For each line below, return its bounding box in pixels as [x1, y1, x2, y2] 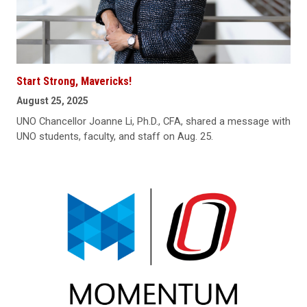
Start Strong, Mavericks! [16, 74, 132, 88]
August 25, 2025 [16, 95, 88, 106]
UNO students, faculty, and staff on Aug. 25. [16, 130, 213, 143]
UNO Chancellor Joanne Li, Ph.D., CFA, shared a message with [16, 114, 291, 127]
